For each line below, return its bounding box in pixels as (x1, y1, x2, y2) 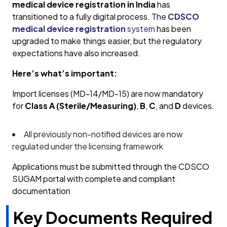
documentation (12, 185, 70, 197)
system (126, 23, 155, 34)
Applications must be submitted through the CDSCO (12, 161, 209, 172)
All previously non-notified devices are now (24, 129, 183, 140)
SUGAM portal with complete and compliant (12, 173, 175, 184)
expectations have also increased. (12, 48, 140, 59)
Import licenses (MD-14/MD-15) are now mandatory (12, 88, 203, 99)
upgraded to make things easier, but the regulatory (12, 35, 202, 47)
